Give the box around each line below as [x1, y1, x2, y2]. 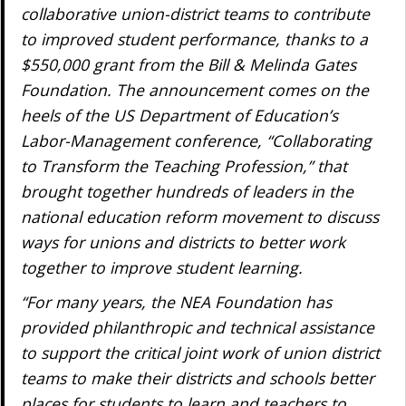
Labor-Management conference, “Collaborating [20, 130, 372, 151]
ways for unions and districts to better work [20, 231, 345, 253]
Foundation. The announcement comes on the [20, 79, 369, 101]
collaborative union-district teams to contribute [20, 3, 370, 24]
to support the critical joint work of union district [20, 342, 380, 363]
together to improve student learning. [20, 256, 303, 278]
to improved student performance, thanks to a [20, 28, 368, 50]
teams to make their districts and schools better [20, 367, 374, 389]
